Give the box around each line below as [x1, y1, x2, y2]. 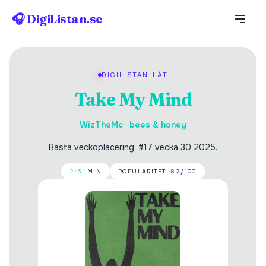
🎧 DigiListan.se [12, 11, 102, 26]
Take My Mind [74, 88, 192, 110]
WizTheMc [80, 119, 123, 130]
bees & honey [129, 119, 186, 130]
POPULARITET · [118, 167, 171, 175]
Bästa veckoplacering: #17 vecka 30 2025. [49, 142, 217, 153]
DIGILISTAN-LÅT [101, 71, 169, 79]
